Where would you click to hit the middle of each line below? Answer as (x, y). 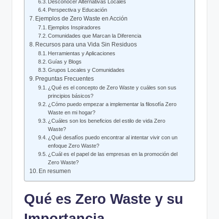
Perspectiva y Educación (78, 10)
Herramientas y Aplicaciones (82, 54)
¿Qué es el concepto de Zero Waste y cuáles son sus (112, 88)
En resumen (55, 171)
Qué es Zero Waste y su (104, 199)
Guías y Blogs (65, 62)
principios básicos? (71, 96)
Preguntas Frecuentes (65, 79)
